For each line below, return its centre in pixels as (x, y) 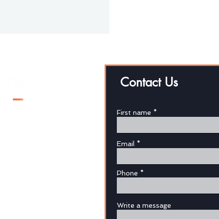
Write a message (144, 205)
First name (134, 112)
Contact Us (149, 82)
